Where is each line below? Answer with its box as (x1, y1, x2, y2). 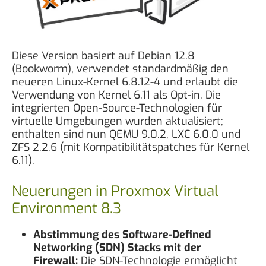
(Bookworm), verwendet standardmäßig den (12, 61, 229, 76)
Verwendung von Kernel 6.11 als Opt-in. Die (12, 87, 221, 102)
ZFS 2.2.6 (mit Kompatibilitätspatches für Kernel (12, 140, 250, 154)
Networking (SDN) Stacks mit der (33, 240, 202, 255)
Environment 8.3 (12, 198, 122, 218)
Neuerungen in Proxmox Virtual (12, 181, 219, 201)
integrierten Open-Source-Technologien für (12, 100, 223, 115)
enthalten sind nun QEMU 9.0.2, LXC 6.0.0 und (12, 126, 241, 141)
